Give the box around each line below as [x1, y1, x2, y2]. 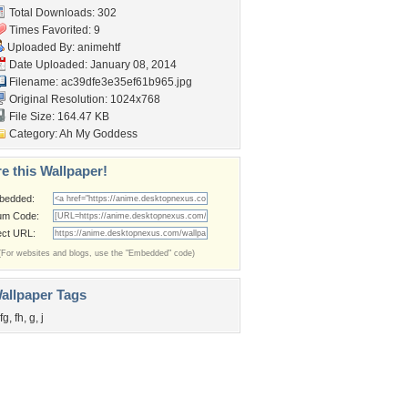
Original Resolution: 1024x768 [6, 93, 160, 106]
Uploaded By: [5, 41, 77, 54]
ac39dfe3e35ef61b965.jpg [61, 76, 192, 88]
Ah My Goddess [59, 127, 138, 140]
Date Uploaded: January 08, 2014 [6, 58, 177, 71]
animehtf [77, 41, 120, 54]
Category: [6, 127, 59, 140]
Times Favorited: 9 [6, 24, 100, 36]
